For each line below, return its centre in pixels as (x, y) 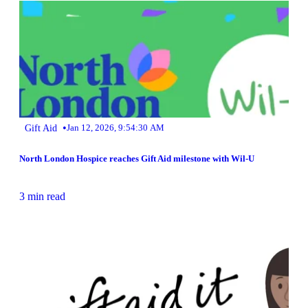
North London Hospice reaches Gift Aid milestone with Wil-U (137, 159)
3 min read (42, 197)
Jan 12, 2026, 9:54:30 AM (115, 128)
